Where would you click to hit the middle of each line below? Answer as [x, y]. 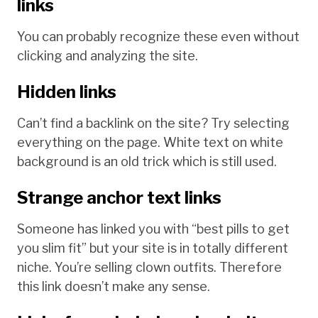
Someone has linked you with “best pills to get [153, 229]
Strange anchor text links [119, 197]
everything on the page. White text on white [150, 142]
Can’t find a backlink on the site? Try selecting [153, 123]
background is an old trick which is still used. [147, 161]
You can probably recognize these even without [158, 36]
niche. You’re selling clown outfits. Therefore [149, 267]
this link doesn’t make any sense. [114, 286]
